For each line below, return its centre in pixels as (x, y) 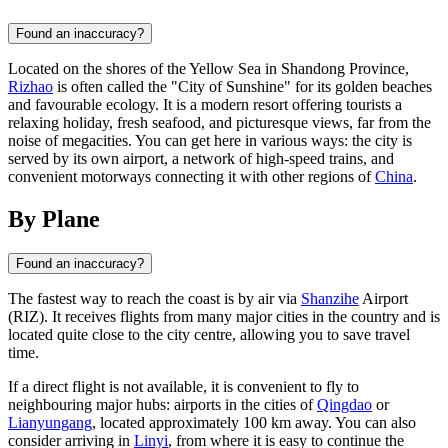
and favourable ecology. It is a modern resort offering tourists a (205, 105)
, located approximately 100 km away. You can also (254, 423)
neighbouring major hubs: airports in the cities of (162, 405)
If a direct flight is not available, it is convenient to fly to (183, 387)
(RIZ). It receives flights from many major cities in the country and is (224, 317)
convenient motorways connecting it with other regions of (191, 177)
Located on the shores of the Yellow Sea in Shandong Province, (208, 69)
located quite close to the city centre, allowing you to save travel (209, 335)
